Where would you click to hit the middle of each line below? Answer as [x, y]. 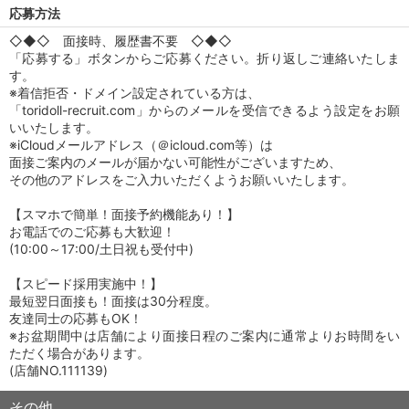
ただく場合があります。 [79, 353]
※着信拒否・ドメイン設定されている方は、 [135, 93]
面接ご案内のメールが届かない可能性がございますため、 [175, 162]
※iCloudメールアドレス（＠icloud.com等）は [141, 145]
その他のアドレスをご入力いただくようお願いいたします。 [182, 179]
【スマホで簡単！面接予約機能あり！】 [124, 214]
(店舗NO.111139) [58, 370]
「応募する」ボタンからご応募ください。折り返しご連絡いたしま [204, 58]
